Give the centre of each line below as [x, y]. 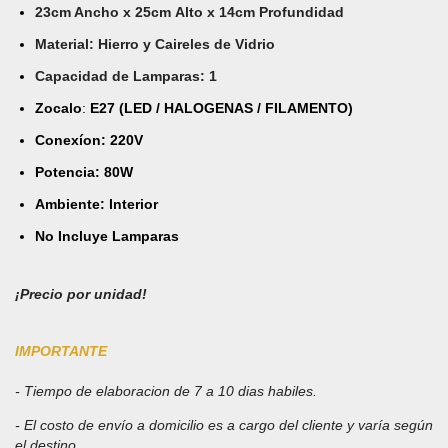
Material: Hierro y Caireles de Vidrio [155, 43]
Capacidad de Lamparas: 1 [126, 75]
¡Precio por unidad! [81, 293]
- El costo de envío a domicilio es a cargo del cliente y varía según [224, 424]
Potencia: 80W [84, 171]
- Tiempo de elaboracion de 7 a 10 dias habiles [164, 390]
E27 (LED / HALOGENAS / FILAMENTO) [221, 107]
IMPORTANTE [61, 350]
